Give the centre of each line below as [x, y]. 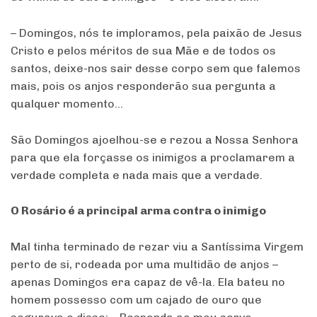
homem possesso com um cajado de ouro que [136, 299]
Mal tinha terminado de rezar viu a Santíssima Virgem [157, 246]
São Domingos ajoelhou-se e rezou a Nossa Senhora [155, 139]
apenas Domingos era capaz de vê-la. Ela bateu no [148, 282]
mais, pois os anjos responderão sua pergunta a [143, 86]
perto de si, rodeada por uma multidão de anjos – [144, 264]
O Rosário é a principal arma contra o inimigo [138, 211]
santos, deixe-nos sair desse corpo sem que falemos [156, 68]
